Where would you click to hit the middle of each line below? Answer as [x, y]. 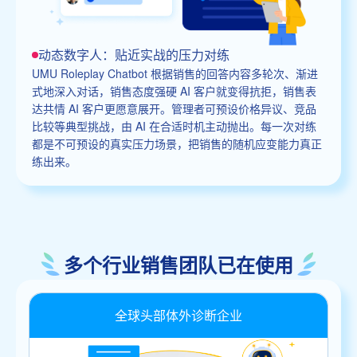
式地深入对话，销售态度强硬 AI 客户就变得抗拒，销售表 [174, 90]
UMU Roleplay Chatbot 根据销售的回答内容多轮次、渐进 [175, 73]
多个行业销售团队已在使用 [178, 264]
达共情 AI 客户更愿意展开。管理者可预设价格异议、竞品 [174, 108]
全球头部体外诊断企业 [178, 315]
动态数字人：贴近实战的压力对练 [134, 54]
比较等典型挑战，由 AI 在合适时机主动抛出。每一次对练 [174, 126]
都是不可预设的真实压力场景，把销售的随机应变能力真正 [177, 143]
